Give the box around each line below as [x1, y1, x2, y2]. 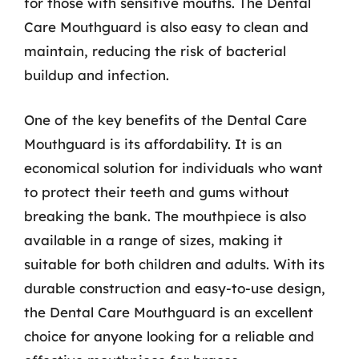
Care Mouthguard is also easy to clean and [24, 18, 309, 35]
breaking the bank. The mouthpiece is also [24, 207, 306, 224]
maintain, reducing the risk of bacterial [24, 42, 286, 59]
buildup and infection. [24, 67, 169, 83]
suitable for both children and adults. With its [24, 255, 325, 272]
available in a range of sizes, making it [24, 231, 283, 248]
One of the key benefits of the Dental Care [24, 111, 307, 128]
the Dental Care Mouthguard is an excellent [24, 303, 313, 321]
